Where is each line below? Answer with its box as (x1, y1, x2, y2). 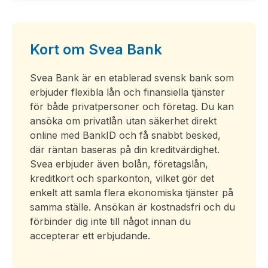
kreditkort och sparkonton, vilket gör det (30, 172, 214, 184)
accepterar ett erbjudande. (30, 230, 150, 242)
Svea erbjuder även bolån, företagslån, (30, 158, 208, 170)
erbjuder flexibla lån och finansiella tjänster (30, 86, 225, 98)
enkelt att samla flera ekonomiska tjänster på (30, 187, 233, 199)
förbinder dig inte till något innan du (30, 215, 191, 227)
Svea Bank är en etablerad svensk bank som (30, 72, 234, 84)
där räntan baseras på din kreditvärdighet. (30, 144, 220, 156)
